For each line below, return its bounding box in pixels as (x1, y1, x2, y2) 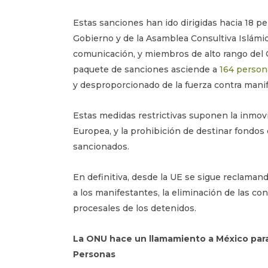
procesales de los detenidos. (73, 203, 196, 214)
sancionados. (73, 141, 129, 152)
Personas (73, 249, 115, 260)
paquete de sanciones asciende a (73, 64, 220, 75)
